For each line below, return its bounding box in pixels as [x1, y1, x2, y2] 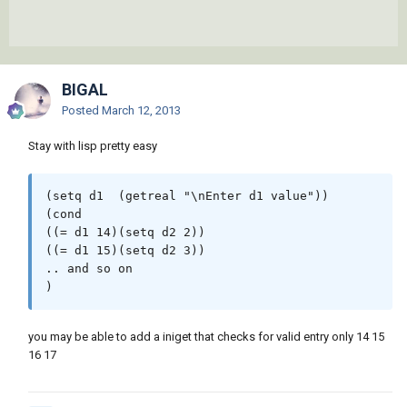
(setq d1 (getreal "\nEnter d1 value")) [45, 189, 329, 203]
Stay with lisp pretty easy [28, 139, 157, 154]
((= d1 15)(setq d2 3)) [45, 243, 205, 258]
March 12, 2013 [102, 104, 181, 118]
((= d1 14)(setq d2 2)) [45, 225, 205, 240]
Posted [62, 104, 102, 118]
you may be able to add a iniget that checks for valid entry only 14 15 [28, 330, 384, 344]
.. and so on [45, 262, 133, 276]
